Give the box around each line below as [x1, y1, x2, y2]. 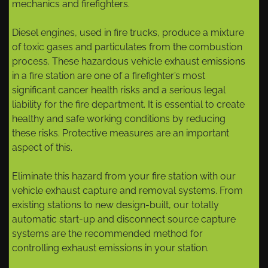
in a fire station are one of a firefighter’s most [12, 70, 205, 82]
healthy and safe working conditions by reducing [12, 113, 226, 125]
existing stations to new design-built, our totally [12, 199, 219, 211]
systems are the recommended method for [12, 228, 203, 240]
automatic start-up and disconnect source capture [12, 214, 236, 226]
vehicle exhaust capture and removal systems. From [12, 185, 243, 197]
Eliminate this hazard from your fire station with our [12, 170, 236, 182]
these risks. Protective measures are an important [12, 127, 229, 139]
